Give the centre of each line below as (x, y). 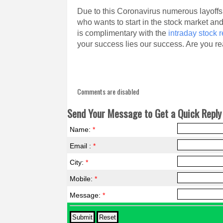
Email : (82, 146)
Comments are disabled (109, 91)
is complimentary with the (123, 33)
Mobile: (82, 179)
